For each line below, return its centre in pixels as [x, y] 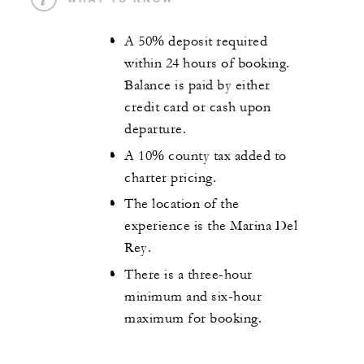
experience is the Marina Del [211, 226]
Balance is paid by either [197, 86]
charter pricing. [172, 178]
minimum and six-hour [193, 296]
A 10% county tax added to [206, 156]
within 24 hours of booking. [207, 64]
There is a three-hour [188, 274]
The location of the [182, 204]
